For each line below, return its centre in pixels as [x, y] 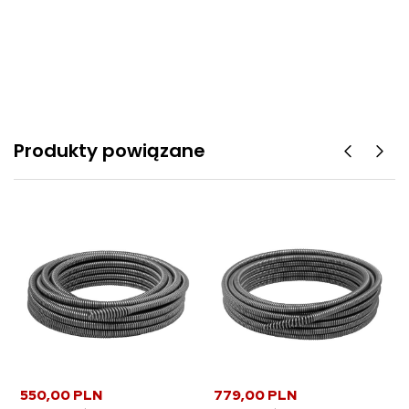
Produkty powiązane [110, 151]
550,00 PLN [61, 395]
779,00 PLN [255, 395]
